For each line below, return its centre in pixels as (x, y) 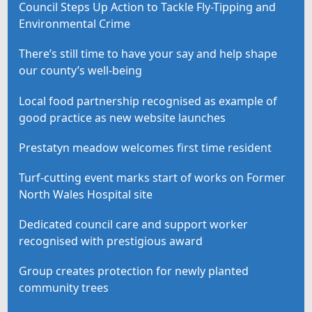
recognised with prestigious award (111, 241)
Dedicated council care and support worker (134, 225)
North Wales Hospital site (86, 194)
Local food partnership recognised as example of (148, 101)
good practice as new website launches (123, 117)
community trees (64, 288)
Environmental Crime (75, 24)
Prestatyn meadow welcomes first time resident (146, 147)
